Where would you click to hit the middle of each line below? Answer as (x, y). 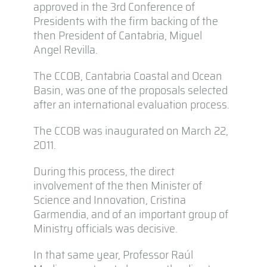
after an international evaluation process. (131, 104)
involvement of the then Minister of (117, 185)
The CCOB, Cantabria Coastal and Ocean (128, 75)
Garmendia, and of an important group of (131, 214)
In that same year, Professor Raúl (113, 254)
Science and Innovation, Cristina (109, 199)
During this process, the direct (104, 171)
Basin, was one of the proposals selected (130, 90)
